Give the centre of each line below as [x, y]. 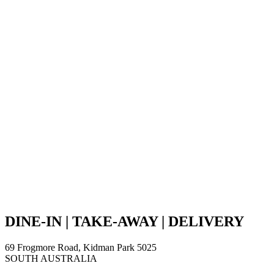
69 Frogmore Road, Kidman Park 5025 [81, 248]
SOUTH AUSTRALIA [51, 259]
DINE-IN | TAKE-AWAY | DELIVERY [124, 222]
